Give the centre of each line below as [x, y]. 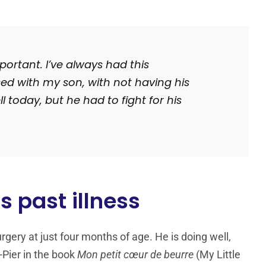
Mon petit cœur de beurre [135, 255]
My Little [220, 255]
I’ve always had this [97, 65]
